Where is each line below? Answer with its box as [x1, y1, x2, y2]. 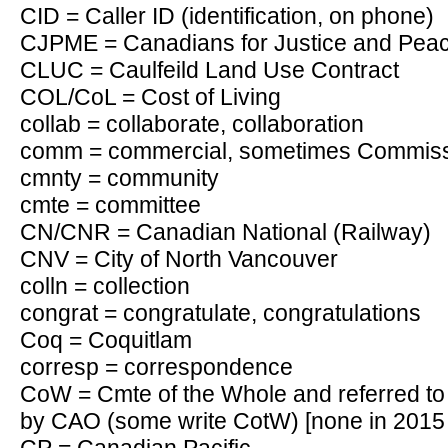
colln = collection [20, 273, 190, 299]
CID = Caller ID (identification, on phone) [20, 3, 434, 29]
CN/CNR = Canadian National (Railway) [20, 219, 431, 245]
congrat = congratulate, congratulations [20, 300, 421, 326]
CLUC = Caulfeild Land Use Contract [20, 57, 399, 83]
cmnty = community [20, 165, 219, 191]
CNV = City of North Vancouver [20, 246, 338, 272]
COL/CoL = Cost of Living [20, 84, 281, 110]
